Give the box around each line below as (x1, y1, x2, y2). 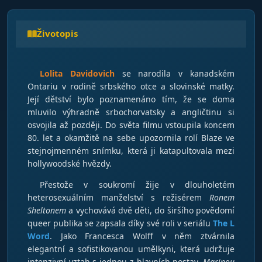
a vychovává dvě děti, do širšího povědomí (66, 205, 235, 216)
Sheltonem (27, 205, 66, 216)
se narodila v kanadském (114, 68, 235, 79)
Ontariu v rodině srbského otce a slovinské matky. (27, 81, 235, 92)
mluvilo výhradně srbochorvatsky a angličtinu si (27, 106, 235, 118)
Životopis (37, 27, 78, 39)
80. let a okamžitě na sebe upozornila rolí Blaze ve (27, 132, 235, 143)
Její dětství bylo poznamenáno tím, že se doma (27, 94, 235, 105)
